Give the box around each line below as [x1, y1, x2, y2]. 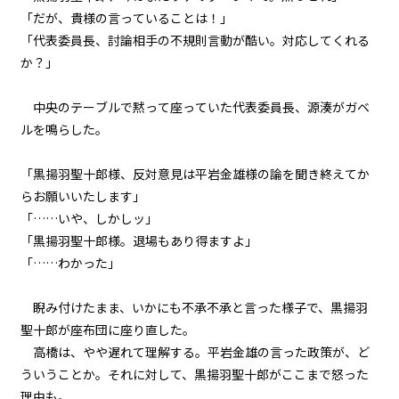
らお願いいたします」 [20, 187, 145, 205]
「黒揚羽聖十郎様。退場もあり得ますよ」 [20, 232, 257, 249]
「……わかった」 [20, 254, 120, 272]
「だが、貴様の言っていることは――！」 [20, 9, 232, 27]
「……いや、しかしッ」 [20, 209, 158, 227]
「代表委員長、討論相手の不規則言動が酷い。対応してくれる [20, 31, 370, 49]
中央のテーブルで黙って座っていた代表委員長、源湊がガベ [20, 98, 370, 116]
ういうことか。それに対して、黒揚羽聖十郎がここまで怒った [20, 365, 369, 383]
